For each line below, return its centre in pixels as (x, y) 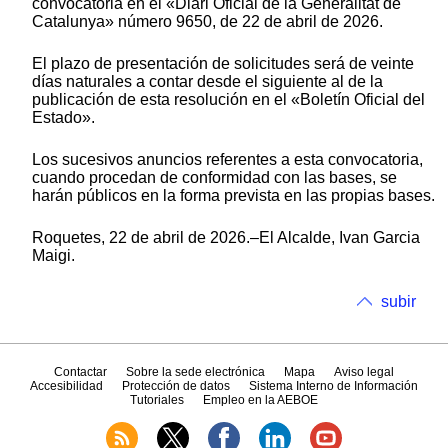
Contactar (80, 372)
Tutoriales (156, 400)
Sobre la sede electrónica (195, 372)
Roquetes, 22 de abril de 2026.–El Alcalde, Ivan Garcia (226, 237)
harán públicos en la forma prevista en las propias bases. (233, 195)
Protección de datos (176, 386)
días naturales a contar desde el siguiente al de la (207, 81)
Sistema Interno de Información (334, 386)
